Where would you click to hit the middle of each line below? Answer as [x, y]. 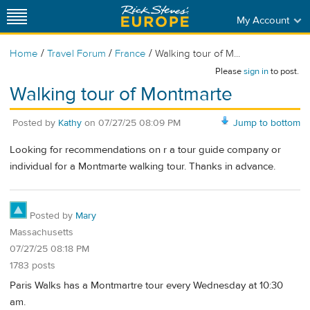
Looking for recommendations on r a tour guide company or [145, 150]
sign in [256, 71]
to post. [284, 71]
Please [229, 71]
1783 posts [33, 265]
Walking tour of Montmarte [121, 94]
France [130, 54]
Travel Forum [76, 54]
